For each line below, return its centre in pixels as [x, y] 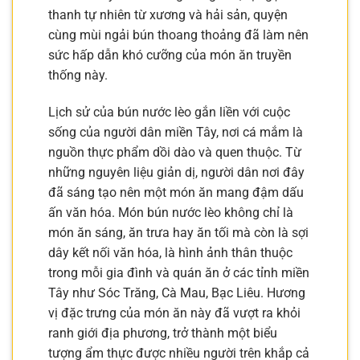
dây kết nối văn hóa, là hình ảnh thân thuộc [170, 252]
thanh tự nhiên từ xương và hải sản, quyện [168, 14]
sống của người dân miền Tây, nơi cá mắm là [176, 132]
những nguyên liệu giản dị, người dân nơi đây [176, 172]
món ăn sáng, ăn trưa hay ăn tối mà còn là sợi [178, 232]
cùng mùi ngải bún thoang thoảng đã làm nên [178, 35]
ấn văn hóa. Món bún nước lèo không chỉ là [171, 212]
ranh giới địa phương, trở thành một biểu [163, 333]
